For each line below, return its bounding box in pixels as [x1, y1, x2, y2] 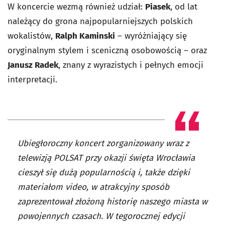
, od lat [170, 1, 197, 12]
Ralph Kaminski [55, 30, 115, 41]
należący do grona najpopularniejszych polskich [8, 16, 193, 27]
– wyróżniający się [115, 30, 187, 41]
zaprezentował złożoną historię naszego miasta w [18, 196, 207, 207]
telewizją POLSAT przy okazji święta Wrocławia [18, 152, 195, 163]
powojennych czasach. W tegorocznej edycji [18, 210, 185, 221]
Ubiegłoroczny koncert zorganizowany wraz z [18, 138, 189, 149]
